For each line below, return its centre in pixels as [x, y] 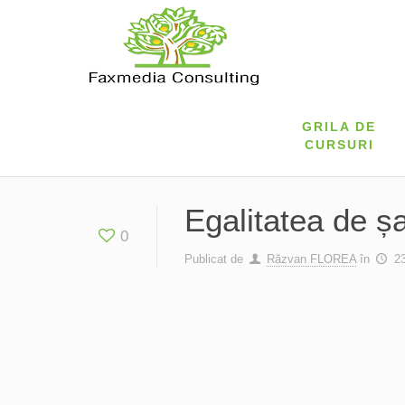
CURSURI [339, 145]
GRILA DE [339, 127]
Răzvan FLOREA [312, 259]
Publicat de [214, 259]
